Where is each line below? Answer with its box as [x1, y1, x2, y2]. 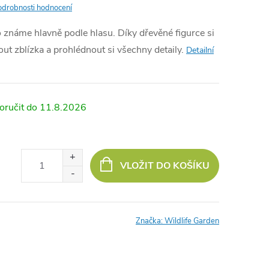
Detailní [186, 44, 214, 56]
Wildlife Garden [165, 216, 219, 226]
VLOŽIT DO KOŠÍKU [119, 159, 210, 172]
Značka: [136, 216, 165, 226]
